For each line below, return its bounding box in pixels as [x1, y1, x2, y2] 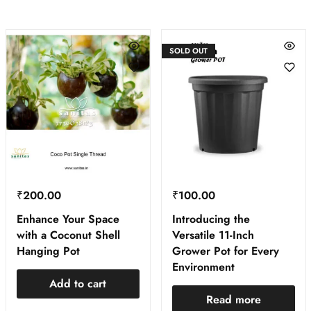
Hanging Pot [16, 243, 80, 260]
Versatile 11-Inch [171, 227, 254, 244]
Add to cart [49, 276, 106, 292]
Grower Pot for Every [171, 243, 279, 260]
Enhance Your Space [16, 211, 119, 228]
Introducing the [171, 211, 250, 228]
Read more [205, 292, 261, 308]
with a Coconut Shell [16, 227, 120, 244]
